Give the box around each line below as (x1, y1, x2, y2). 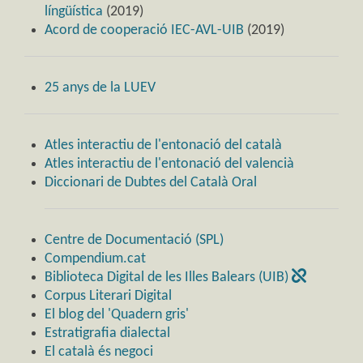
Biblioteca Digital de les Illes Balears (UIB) (45, 270, 292, 286)
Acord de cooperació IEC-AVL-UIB (45, 23, 244, 39)
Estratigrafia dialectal (45, 326, 170, 342)
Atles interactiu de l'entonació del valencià (45, 156, 294, 173)
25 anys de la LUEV (45, 80, 156, 96)
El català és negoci (45, 344, 153, 361)
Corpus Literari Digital (45, 288, 172, 305)
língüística (45, 4, 103, 20)
